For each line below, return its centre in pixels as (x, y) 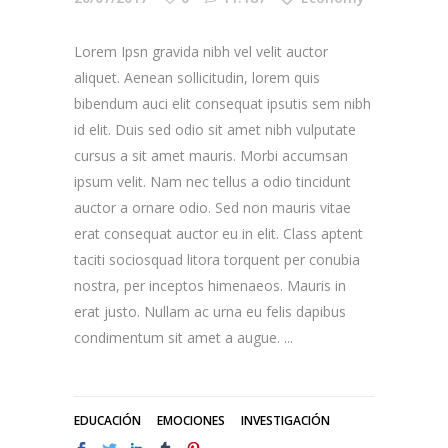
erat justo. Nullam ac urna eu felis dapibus (210, 312)
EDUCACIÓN (107, 421)
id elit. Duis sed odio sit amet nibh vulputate (215, 130)
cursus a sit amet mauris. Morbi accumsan (211, 156)
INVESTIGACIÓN (285, 421)
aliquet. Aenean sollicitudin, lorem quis (197, 78)
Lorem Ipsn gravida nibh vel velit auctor (201, 52)
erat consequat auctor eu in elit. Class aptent (218, 234)
